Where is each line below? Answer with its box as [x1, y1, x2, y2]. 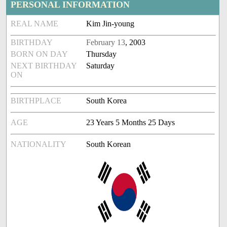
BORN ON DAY [11, 50, 68, 59]
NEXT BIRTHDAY [11, 61, 77, 70]
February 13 [86, 38, 126, 47]
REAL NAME [11, 19, 59, 28]
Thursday [86, 50, 117, 59]
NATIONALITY [11, 140, 67, 149]
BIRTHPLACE [11, 96, 62, 105]
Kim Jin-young [86, 19, 135, 28]
